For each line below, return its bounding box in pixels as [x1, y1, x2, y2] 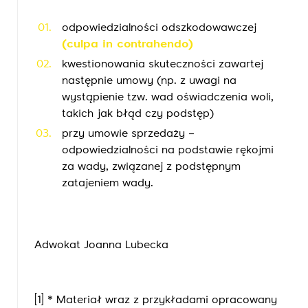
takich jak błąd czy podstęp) [62, 108, 214, 120]
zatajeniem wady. [62, 177, 153, 189]
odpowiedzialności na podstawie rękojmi [62, 144, 274, 156]
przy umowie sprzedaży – [62, 128, 195, 140]
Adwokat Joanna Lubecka [34, 239, 168, 251]
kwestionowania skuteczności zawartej [62, 58, 263, 70]
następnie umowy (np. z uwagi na [62, 75, 236, 87]
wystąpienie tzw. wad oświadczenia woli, [62, 91, 274, 103]
